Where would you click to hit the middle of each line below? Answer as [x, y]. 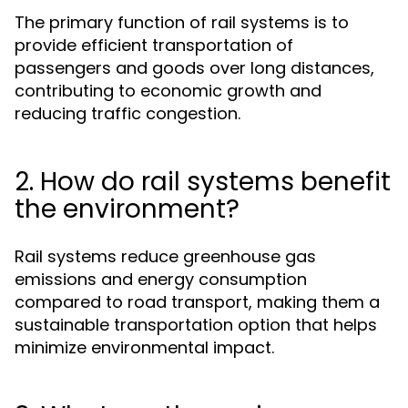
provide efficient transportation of [154, 45]
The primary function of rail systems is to [182, 22]
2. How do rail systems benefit [203, 182]
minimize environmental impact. [144, 347]
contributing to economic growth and [168, 91]
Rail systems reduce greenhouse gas [165, 256]
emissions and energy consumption [161, 279]
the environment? [127, 209]
